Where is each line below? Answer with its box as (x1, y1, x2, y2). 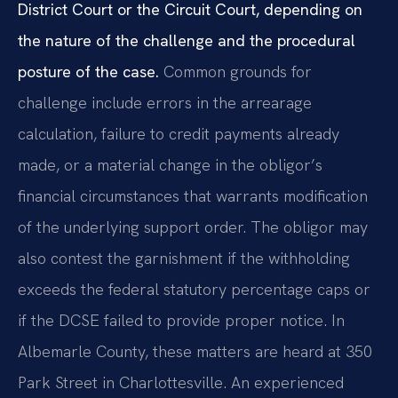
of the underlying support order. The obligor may (18, 216, 368, 237)
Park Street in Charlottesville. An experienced (18, 371, 344, 393)
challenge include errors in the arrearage (18, 92, 312, 113)
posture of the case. (18, 60, 159, 82)
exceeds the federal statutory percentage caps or (18, 278, 370, 299)
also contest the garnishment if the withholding (18, 247, 350, 268)
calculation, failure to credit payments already (18, 123, 339, 144)
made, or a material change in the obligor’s (18, 154, 322, 175)
